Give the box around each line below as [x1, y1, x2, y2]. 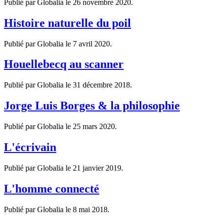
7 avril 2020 [73, 39, 110, 48]
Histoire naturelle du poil [4, 16, 131, 29]
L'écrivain [4, 141, 56, 154]
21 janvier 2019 [73, 163, 121, 172]
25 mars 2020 [73, 122, 115, 131]
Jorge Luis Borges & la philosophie [4, 99, 180, 112]
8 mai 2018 [73, 205, 108, 214]
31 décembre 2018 [73, 81, 130, 89]
